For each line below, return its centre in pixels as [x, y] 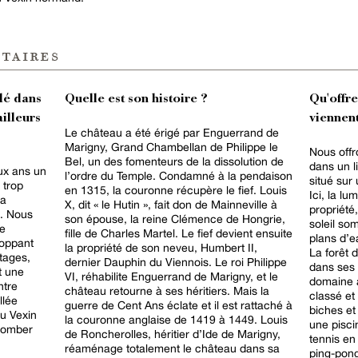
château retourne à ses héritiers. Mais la [167, 290]
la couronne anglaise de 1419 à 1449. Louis [176, 319]
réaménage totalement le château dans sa [172, 348]
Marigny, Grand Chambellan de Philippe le [171, 147]
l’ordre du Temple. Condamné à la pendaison [179, 175]
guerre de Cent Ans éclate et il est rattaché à [179, 305]
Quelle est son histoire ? [136, 99]
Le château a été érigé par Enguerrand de [172, 132]
